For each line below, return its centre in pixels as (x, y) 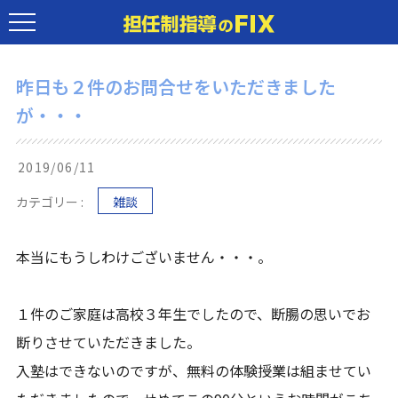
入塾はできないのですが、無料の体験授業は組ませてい (194, 370)
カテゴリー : (50, 202)
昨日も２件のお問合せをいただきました (176, 87)
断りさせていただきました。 (109, 342)
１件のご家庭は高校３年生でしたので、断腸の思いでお (194, 314)
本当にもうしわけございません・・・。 (144, 257)
